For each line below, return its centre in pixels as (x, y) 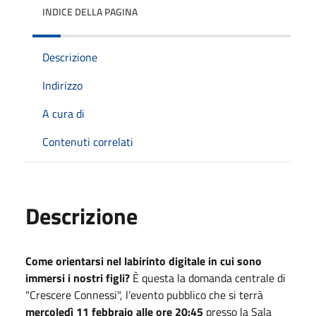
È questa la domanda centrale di (209, 278)
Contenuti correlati (88, 141)
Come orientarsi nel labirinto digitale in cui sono (144, 261)
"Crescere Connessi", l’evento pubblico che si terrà (144, 294)
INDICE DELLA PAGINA (90, 11)
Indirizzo (62, 85)
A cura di (63, 113)
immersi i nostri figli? (79, 278)
